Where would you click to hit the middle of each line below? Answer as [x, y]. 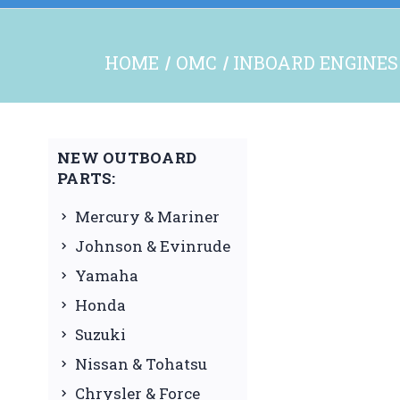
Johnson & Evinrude [153, 246]
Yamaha [107, 275]
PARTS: [87, 178]
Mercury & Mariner [147, 216]
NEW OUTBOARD [127, 157]
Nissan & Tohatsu [141, 363]
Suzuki [100, 334]
